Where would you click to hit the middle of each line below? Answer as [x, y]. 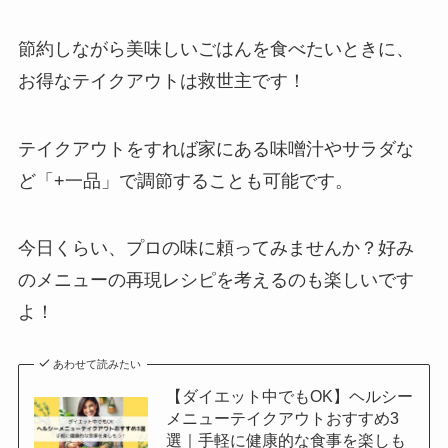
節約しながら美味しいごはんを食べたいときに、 [215, 48]
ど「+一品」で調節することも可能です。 [185, 180]
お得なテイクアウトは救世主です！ [161, 80]
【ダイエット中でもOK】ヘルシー [289, 396]
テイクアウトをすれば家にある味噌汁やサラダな [215, 148]
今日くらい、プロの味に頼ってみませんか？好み [215, 248]
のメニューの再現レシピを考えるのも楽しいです [215, 280]
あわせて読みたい [97, 364]
